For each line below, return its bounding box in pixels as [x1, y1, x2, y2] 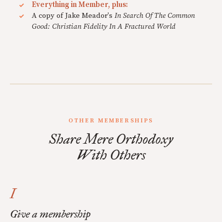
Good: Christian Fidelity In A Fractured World [32, 22, 175, 32]
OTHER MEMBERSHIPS [68, 117, 154, 125]
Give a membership [10, 207, 91, 221]
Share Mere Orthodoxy [49, 130, 173, 148]
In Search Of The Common [114, 11, 195, 21]
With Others [76, 146, 146, 164]
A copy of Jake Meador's [32, 11, 114, 21]
